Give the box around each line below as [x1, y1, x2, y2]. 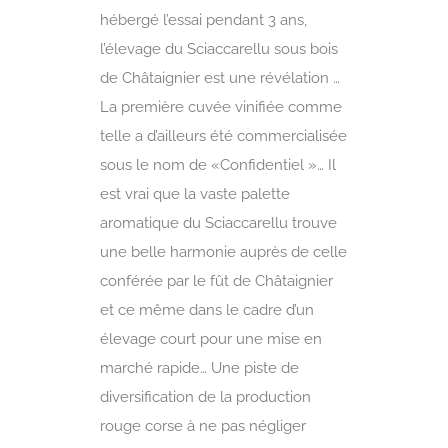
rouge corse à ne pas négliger [100, 416, 306, 435]
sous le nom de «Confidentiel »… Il [100, 155, 336, 174]
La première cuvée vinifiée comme [100, 97, 342, 116]
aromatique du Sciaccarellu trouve [100, 213, 337, 232]
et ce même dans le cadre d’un [100, 300, 314, 319]
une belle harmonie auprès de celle [100, 242, 347, 261]
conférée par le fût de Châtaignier [100, 271, 333, 290]
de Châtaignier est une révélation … [100, 68, 340, 87]
